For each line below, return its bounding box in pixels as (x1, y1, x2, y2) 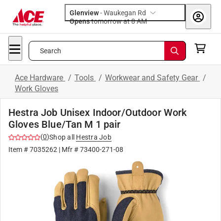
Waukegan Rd (104, 9, 146, 17)
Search (39, 47, 62, 55)
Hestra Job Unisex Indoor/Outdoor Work (8, 107, 187, 118)
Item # (8, 146, 30, 153)
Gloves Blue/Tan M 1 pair (8, 118, 121, 130)
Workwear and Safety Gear (105, 73, 200, 82)
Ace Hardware (15, 73, 65, 82)
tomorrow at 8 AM (137, 17, 147, 25)
